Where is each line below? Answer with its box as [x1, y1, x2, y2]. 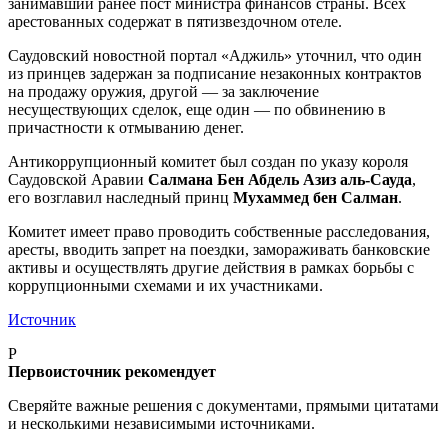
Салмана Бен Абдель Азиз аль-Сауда [148, 170, 412, 188]
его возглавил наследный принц [8, 188, 233, 206]
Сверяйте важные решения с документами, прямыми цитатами [8, 396, 439, 414]
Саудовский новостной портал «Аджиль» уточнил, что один [8, 46, 422, 64]
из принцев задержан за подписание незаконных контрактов [8, 64, 422, 82]
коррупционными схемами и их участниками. [8, 276, 323, 294]
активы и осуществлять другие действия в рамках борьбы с [8, 258, 414, 276]
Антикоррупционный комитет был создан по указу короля [8, 152, 408, 170]
